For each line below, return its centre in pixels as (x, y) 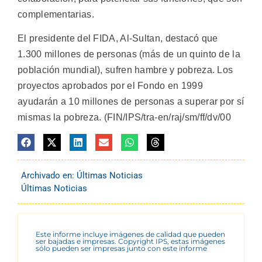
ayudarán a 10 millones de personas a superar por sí (131, 102)
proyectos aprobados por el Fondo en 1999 (110, 86)
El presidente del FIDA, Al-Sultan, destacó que (118, 39)
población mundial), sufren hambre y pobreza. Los (125, 70)
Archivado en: (49, 175)
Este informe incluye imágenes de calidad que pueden (130, 234)
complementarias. (56, 14)
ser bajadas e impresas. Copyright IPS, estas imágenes (130, 241)
